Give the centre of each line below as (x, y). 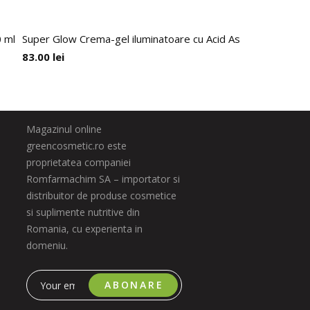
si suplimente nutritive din (83, 212)
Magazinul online (64, 129)
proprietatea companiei (78, 162)
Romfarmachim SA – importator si (103, 179)
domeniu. (47, 245)
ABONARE (134, 285)
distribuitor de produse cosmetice (101, 195)
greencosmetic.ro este (76, 146)
